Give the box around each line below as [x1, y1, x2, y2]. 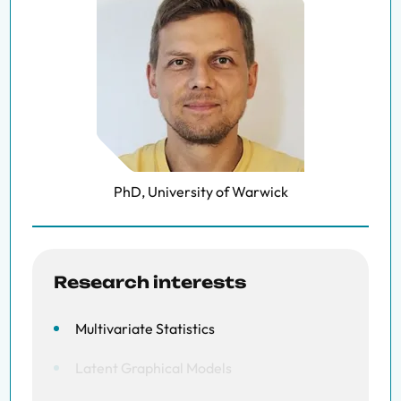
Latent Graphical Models [75, 359, 232, 377]
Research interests [54, 272, 246, 292]
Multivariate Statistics [75, 320, 215, 337]
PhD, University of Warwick [113, 183, 288, 200]
